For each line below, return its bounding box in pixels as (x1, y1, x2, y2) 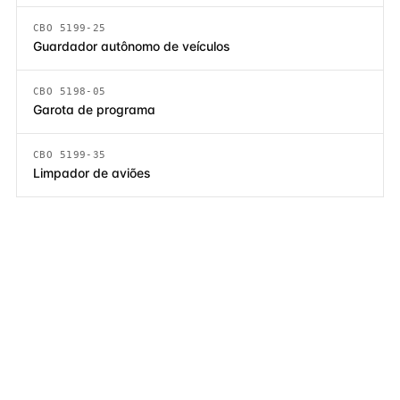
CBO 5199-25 (33, 22, 106, 33)
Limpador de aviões (33, 165, 151, 180)
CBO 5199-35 (33, 149, 106, 160)
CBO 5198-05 (33, 86, 106, 96)
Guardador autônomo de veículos (33, 38, 230, 54)
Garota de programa (33, 102, 155, 117)
